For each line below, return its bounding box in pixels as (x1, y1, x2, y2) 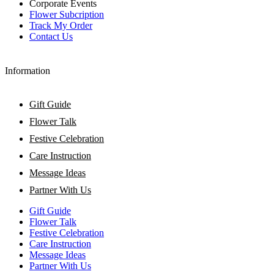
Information (5, 65, 50, 76)
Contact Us (29, 31, 73, 42)
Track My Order (29, 20, 92, 31)
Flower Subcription (29, 9, 104, 20)
